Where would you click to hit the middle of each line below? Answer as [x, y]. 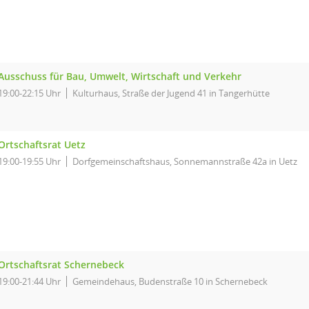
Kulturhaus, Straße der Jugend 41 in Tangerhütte [171, 93]
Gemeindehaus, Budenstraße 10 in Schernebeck [170, 281]
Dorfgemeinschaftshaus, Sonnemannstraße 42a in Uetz [185, 161]
